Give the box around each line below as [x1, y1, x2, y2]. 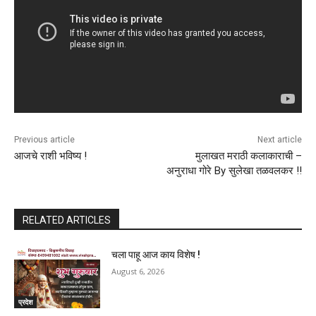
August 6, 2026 [111, 265, 165, 276]
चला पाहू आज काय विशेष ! [111, 248, 201, 260]
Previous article [14, 134, 75, 145]
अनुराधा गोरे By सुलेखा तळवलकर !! [166, 164, 302, 177]
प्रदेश [18, 297, 32, 308]
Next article [257, 134, 302, 145]
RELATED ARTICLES [23, 214, 111, 226]
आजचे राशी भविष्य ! [14, 149, 87, 162]
